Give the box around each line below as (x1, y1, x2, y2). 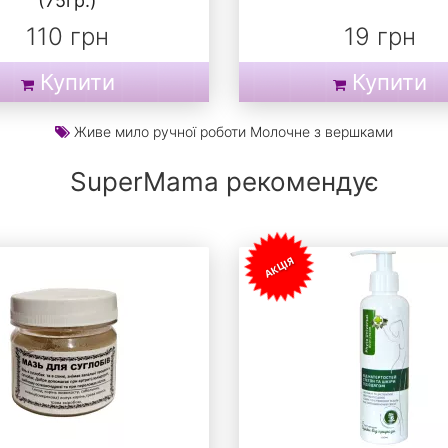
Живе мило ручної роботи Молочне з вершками (74, 123, 393, 141)
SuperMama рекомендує (69, 166, 379, 198)
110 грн (26, 22, 110, 52)
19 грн (344, 22, 417, 52)
